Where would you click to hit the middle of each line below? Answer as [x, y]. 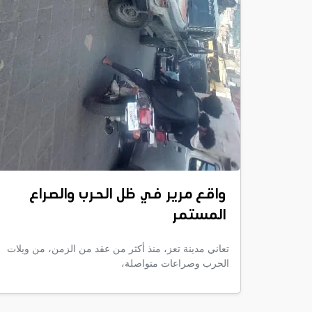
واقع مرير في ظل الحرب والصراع [127, 195]
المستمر [199, 216]
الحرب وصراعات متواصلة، [175, 263]
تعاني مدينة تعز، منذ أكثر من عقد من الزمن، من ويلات [118, 248]
